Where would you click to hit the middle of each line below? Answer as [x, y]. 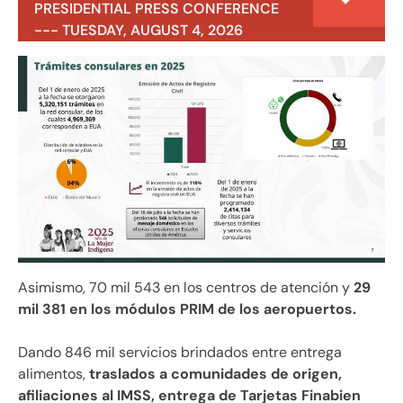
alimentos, [52, 373]
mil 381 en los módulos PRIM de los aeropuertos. [187, 309]
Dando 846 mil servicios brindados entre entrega [180, 352]
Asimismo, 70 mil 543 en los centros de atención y [184, 287]
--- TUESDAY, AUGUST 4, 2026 [139, 31]
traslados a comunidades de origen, [214, 373]
